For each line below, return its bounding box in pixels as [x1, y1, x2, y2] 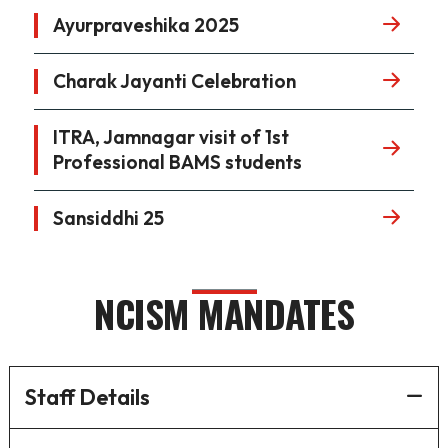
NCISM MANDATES [94, 286, 354, 342]
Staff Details [24, 382, 150, 411]
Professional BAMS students [52, 150, 302, 175]
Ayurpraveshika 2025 [52, 13, 239, 38]
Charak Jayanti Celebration [52, 69, 296, 94]
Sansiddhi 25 [52, 206, 164, 231]
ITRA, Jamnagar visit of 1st [52, 125, 289, 150]
